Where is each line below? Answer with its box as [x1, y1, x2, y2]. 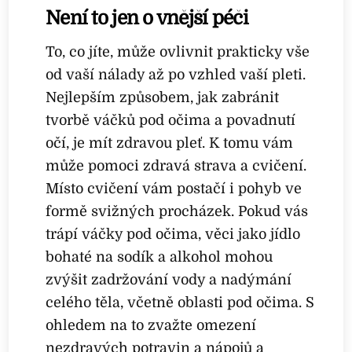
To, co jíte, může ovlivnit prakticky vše [46, 44, 310, 60]
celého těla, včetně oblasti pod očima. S [46, 295, 315, 311]
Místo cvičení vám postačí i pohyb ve [46, 181, 302, 197]
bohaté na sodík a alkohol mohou [46, 249, 273, 266]
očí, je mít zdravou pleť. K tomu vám [46, 135, 294, 152]
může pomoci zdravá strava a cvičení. [46, 158, 307, 174]
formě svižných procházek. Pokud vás [46, 203, 309, 220]
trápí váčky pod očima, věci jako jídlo [46, 226, 301, 243]
